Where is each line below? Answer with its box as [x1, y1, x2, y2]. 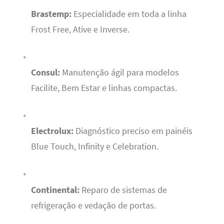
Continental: [30, 184, 79, 195]
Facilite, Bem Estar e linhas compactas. [30, 82, 177, 94]
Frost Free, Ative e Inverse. [30, 23, 129, 35]
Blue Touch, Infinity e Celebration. [30, 141, 158, 152]
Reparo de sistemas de [79, 184, 167, 195]
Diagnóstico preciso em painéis [73, 125, 192, 137]
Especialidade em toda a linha [71, 8, 186, 19]
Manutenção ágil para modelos [59, 67, 179, 78]
